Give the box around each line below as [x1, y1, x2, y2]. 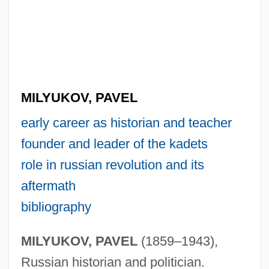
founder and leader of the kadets [20, 136, 208, 151]
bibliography [20, 199, 91, 214]
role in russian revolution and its [20, 157, 204, 172]
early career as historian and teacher [20, 115, 232, 130]
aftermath [20, 178, 76, 193]
